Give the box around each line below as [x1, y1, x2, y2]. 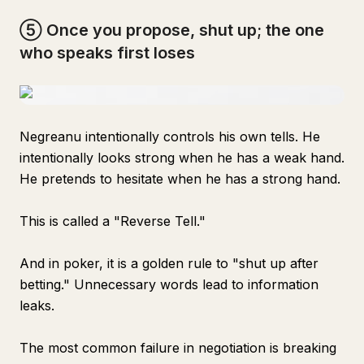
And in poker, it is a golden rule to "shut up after [19, 255, 318, 271]
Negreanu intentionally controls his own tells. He [19, 128, 320, 145]
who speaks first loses [19, 43, 195, 63]
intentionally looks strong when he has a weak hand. [19, 149, 344, 166]
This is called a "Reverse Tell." [19, 213, 206, 229]
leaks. [19, 297, 54, 314]
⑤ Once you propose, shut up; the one [19, 20, 324, 40]
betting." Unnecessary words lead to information [19, 276, 318, 292]
